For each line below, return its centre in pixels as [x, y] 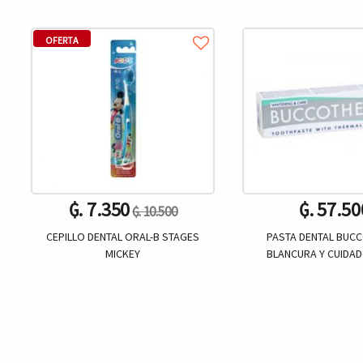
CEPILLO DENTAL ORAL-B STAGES [123, 237]
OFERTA [62, 40]
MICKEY [123, 254]
